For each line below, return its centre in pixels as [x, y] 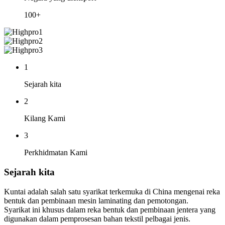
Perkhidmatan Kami [56, 153]
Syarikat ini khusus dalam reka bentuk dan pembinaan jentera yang [110, 209]
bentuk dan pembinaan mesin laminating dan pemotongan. [96, 200]
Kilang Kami [45, 119]
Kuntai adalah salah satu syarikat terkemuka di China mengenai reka [112, 191]
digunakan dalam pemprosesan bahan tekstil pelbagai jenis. [97, 218]
